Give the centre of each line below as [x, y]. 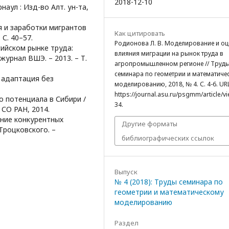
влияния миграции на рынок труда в [169, 53]
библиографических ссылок [168, 138]
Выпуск [126, 171]
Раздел [127, 223]
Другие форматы [150, 123]
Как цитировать [140, 33]
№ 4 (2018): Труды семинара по [169, 181]
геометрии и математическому [169, 192]
